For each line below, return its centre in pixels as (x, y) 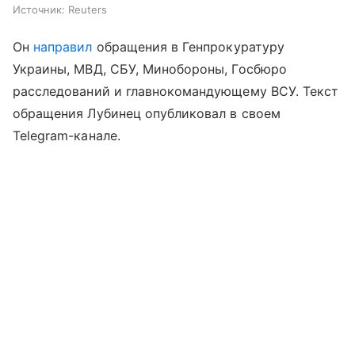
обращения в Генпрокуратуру (188, 46)
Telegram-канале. (67, 135)
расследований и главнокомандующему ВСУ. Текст (176, 91)
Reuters (88, 9)
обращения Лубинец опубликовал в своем (147, 113)
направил (63, 46)
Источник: (39, 9)
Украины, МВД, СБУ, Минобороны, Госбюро (150, 69)
